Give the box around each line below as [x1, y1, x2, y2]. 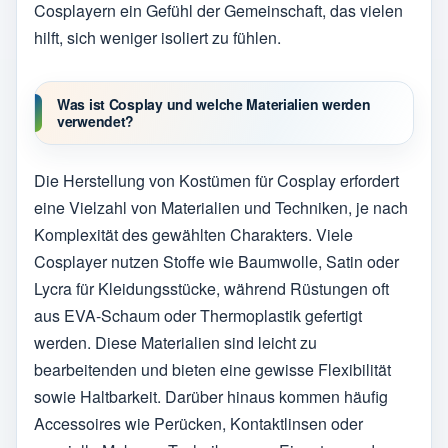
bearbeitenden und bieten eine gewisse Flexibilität [34, 357, 391, 381]
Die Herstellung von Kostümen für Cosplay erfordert [34, 168, 399, 192]
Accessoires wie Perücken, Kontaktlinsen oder [34, 411, 363, 435]
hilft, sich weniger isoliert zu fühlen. [34, 26, 281, 50]
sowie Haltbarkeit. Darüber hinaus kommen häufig [34, 384, 388, 408]
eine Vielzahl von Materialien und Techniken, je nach [34, 195, 408, 219]
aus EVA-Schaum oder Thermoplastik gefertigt [34, 303, 362, 327]
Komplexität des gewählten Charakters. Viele [34, 222, 353, 246]
